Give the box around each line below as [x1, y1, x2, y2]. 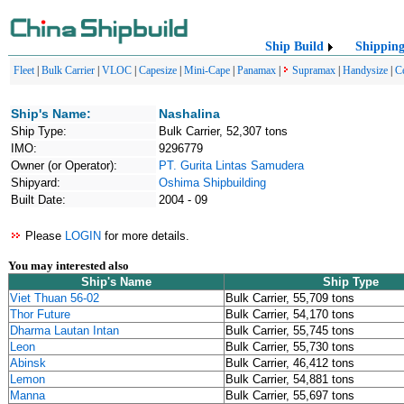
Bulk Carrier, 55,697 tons [225, 389, 354, 402]
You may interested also [8, 259, 129, 272]
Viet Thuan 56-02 [10, 291, 99, 305]
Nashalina [159, 106, 220, 121]
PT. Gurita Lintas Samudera [159, 159, 304, 172]
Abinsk [10, 356, 46, 370]
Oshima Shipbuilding [159, 176, 266, 189]
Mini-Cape [184, 64, 230, 77]
